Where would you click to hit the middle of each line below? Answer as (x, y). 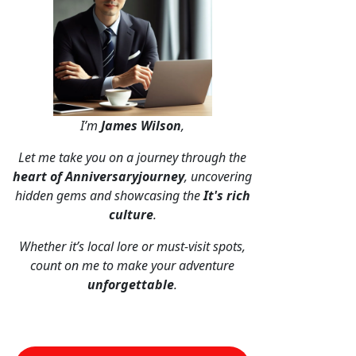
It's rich (226, 195)
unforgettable (131, 284)
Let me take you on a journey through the (133, 157)
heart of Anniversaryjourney (99, 176)
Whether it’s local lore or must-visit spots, (133, 246)
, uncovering (219, 176)
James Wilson (141, 126)
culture (131, 215)
